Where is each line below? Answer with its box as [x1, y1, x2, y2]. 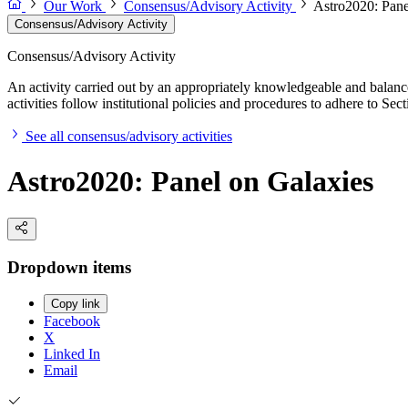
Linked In [44, 346, 100, 362]
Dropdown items [7, 257, 131, 277]
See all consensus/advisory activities [25, 128, 232, 145]
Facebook [44, 313, 100, 330]
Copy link [51, 297, 100, 311]
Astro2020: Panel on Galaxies [7, 164, 373, 198]
